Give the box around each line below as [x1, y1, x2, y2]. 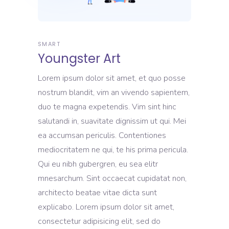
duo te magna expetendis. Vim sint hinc [38, 101, 176, 113]
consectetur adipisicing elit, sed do [38, 216, 161, 227]
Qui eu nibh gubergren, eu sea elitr [38, 158, 158, 170]
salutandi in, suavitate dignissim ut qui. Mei [38, 116, 186, 127]
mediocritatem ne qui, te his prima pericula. [38, 144, 188, 156]
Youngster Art [38, 50, 121, 67]
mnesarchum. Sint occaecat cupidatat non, [38, 173, 187, 185]
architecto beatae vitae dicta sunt [38, 187, 157, 199]
